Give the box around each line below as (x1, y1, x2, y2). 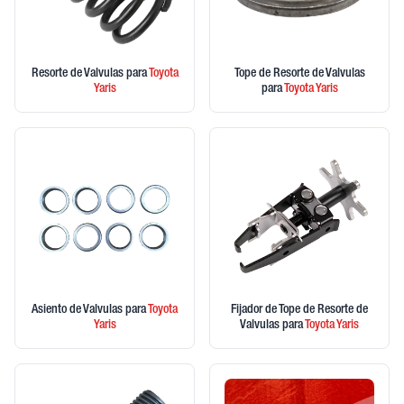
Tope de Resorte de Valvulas (234, 68, 365, 81)
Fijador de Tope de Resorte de (231, 304, 368, 317)
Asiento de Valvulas (32, 304, 125, 317)
